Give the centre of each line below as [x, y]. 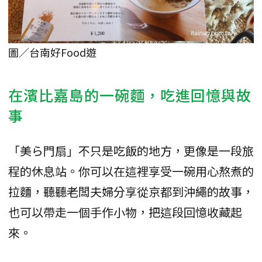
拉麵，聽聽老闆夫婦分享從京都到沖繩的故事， [131, 191]
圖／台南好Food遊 [52, 52]
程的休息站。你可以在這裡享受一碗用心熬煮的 [131, 171]
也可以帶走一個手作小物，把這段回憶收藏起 [125, 212]
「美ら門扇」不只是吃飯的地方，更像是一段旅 [131, 150]
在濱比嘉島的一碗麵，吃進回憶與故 [130, 94]
